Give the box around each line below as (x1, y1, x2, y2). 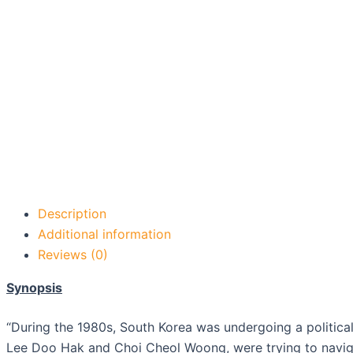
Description (38, 206, 106, 221)
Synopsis (6, 280, 62, 295)
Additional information (38, 226, 171, 242)
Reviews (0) (38, 247, 108, 262)
